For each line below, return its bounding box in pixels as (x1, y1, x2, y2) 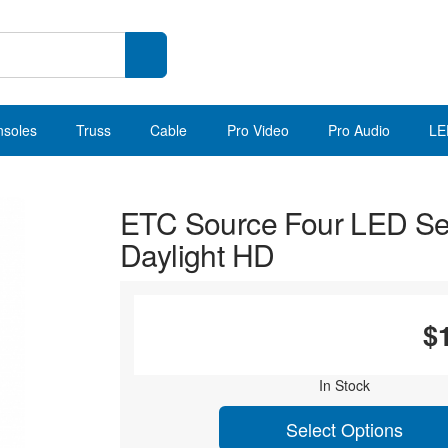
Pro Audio (327, 120, 390, 140)
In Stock (318, 375, 370, 395)
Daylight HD (120, 233, 275, 276)
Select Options (285, 415, 403, 442)
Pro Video (226, 120, 289, 140)
